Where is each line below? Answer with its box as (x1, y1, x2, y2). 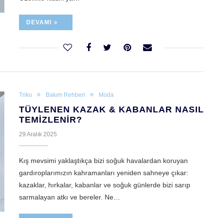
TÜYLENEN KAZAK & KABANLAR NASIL (19, 105, 204, 115)
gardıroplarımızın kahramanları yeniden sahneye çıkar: (19, 169, 188, 177)
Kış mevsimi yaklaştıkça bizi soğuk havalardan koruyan (19, 157, 188, 165)
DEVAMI (26, 19, 52, 26)
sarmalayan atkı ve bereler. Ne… (19, 193, 120, 201)
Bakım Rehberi (46, 91, 85, 99)
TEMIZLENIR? (19, 115, 82, 125)
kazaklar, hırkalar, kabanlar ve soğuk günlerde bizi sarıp (19, 181, 190, 189)
